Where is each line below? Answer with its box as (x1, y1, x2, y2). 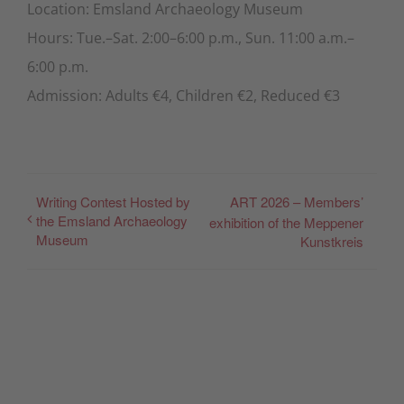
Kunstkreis (300, 232, 363, 252)
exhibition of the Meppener (209, 213, 363, 233)
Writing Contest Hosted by (36, 191, 190, 211)
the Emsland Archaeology (36, 210, 188, 230)
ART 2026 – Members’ (230, 191, 363, 211)
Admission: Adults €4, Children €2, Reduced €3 (27, 85, 340, 106)
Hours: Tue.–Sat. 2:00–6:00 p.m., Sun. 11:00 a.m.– (27, 27, 354, 48)
